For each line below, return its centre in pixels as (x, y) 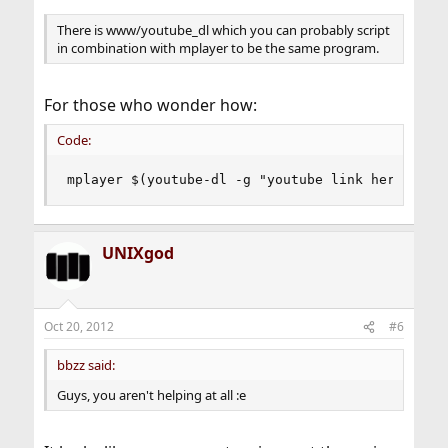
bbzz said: (85, 365)
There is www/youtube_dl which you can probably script (223, 30)
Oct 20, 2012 (78, 326)
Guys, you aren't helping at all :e (151, 395)
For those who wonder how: (150, 105)
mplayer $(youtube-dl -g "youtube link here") (242, 179)
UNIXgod (137, 253)
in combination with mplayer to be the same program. (217, 48)
